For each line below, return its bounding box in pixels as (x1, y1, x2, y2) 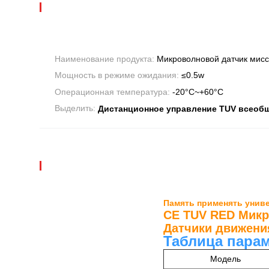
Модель (210, 253, 241, 264)
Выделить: (55, 103, 98, 113)
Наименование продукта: (55, 54, 157, 64)
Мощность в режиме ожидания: (55, 70, 181, 80)
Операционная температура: (55, 86, 172, 97)
